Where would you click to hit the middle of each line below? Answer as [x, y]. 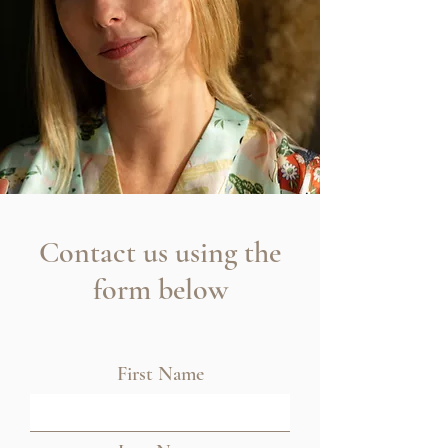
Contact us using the [160, 253]
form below [160, 290]
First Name [160, 374]
